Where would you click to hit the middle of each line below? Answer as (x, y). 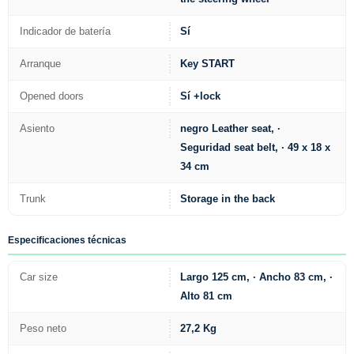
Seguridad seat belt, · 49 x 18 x (256, 147)
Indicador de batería (65, 31)
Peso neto (43, 328)
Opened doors (52, 96)
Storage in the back (228, 198)
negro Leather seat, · (231, 128)
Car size (39, 277)
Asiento (37, 128)
